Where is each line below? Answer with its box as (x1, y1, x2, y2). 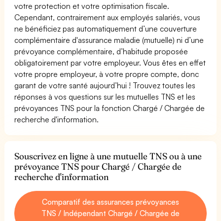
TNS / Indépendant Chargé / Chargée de (41, 208, 180, 218)
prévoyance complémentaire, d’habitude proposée (14, 46, 188, 56)
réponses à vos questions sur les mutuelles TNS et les (14, 91, 196, 102)
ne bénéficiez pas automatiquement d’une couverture (14, 23, 197, 34)
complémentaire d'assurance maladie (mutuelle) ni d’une (14, 35, 204, 45)
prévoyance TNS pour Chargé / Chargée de (14, 160, 182, 172)
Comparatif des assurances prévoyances (41, 196, 180, 207)
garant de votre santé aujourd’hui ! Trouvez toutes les (14, 80, 196, 90)
